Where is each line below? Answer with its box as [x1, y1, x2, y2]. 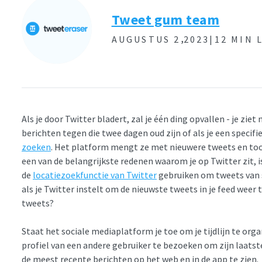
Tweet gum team [111, 11, 220, 29]
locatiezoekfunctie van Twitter [33, 169, 157, 181]
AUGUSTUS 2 [111, 33, 181, 45]
